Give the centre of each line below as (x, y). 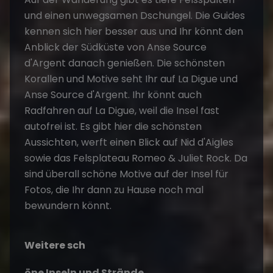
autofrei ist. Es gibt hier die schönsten (113, 126)
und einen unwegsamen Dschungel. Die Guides (135, 15)
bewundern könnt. (68, 205)
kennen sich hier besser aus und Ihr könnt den (134, 31)
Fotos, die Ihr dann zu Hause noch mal (114, 190)
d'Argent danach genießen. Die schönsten (125, 63)
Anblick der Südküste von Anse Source (115, 47)
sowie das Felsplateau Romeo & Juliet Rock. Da (136, 158)
